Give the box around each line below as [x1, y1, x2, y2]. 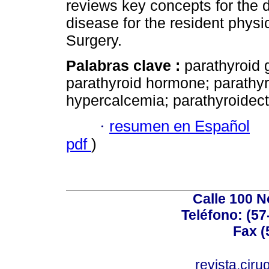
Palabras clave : [66, 57, 184, 74]
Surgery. [66, 32, 122, 49]
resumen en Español [109, 117, 250, 134]
